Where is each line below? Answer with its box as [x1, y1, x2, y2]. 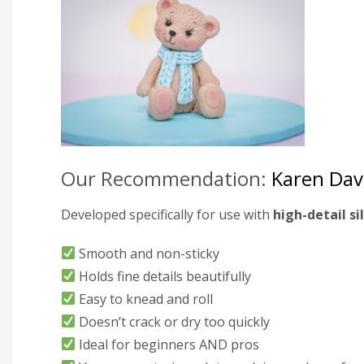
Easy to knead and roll [76, 289, 214, 308]
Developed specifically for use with [61, 205, 273, 223]
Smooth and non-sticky [76, 244, 220, 262]
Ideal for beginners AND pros [76, 335, 260, 353]
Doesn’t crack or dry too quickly [76, 312, 271, 331]
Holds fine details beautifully [76, 266, 252, 285]
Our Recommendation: [61, 164, 271, 192]
